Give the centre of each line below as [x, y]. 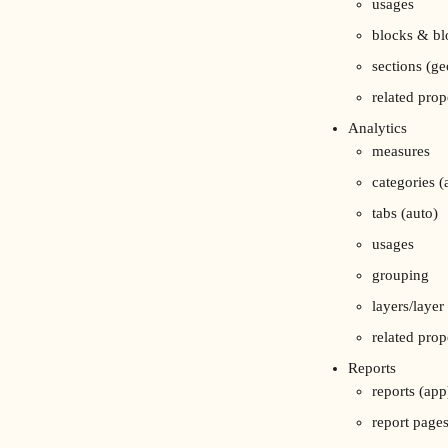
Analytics [377, 128]
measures [401, 151]
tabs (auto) [405, 213]
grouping [400, 275]
